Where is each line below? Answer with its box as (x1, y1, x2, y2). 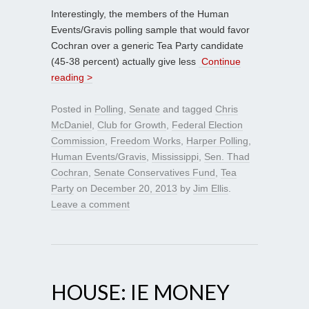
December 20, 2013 (90, 182, 177, 194)
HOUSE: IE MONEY (51, 279, 230, 304)
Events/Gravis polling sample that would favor (51, 23, 250, 35)
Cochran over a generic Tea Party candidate (51, 39, 243, 51)
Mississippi (152, 150, 199, 162)
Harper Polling (186, 134, 248, 146)
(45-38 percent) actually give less (51, 55, 199, 67)
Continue (199, 55, 241, 67)
